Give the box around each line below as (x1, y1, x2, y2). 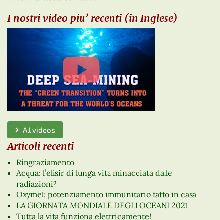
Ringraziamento (16, 157, 74, 167)
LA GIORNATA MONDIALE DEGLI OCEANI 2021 (16, 200, 188, 211)
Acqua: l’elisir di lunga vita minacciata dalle (16, 168, 172, 178)
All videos (19, 125, 55, 134)
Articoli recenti (7, 140, 74, 153)
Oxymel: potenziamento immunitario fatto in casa (16, 190, 196, 200)
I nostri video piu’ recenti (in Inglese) (7, 11, 178, 24)
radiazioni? (16, 179, 57, 189)
